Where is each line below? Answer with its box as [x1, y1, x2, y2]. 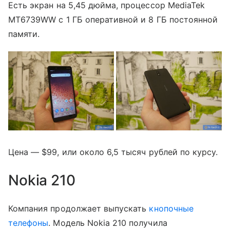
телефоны [8, 218, 49, 228]
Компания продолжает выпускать [8, 203, 149, 214]
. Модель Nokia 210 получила [48, 218, 167, 228]
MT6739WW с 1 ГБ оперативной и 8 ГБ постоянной [8, 14, 218, 25]
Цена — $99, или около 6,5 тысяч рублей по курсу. [8, 147, 218, 158]
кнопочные [149, 203, 194, 214]
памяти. [8, 28, 40, 39]
